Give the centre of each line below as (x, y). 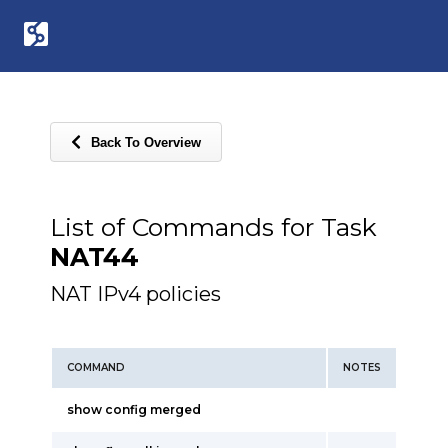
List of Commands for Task (213, 227)
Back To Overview (146, 142)
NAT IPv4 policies (135, 294)
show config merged (134, 409)
